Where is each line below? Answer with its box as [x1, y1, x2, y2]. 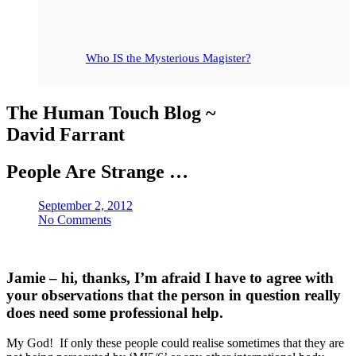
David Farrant [6, 124, 125, 145]
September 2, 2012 [38, 198, 133, 212]
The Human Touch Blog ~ [6, 103, 215, 123]
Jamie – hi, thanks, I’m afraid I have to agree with [6, 269, 334, 286]
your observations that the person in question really [6, 286, 341, 304]
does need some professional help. [6, 304, 223, 321]
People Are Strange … [6, 161, 188, 182]
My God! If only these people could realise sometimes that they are [6, 336, 344, 350]
